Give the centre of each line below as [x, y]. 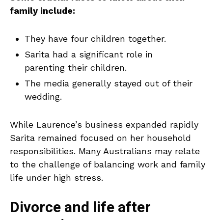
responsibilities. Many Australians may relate [105, 151]
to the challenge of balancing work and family [108, 165]
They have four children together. [95, 39]
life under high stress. [56, 178]
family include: [42, 11]
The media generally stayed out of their [109, 83]
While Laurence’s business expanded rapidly [104, 125]
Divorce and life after [80, 208]
